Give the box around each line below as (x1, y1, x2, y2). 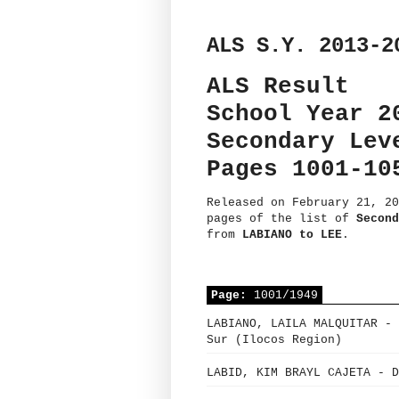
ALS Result (207, 72, 349, 100)
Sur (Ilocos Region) (207, 332, 342, 346)
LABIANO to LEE (242, 227, 342, 241)
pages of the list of (207, 211, 356, 225)
